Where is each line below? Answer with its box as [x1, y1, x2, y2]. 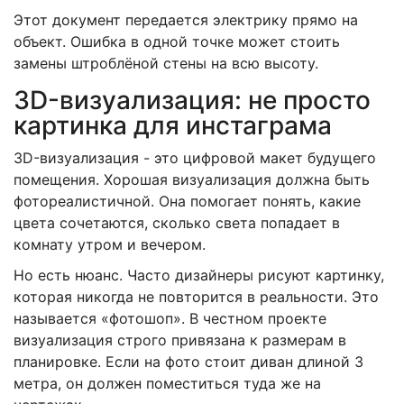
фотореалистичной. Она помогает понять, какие [14, 191, 361, 210]
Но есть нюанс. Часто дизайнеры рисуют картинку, [14, 265, 384, 284]
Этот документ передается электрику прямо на [14, 10, 358, 29]
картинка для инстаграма [14, 109, 332, 141]
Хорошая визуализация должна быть [99, 170, 370, 188]
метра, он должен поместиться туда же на [14, 373, 321, 392]
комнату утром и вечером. [14, 234, 206, 253]
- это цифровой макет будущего [139, 148, 376, 167]
